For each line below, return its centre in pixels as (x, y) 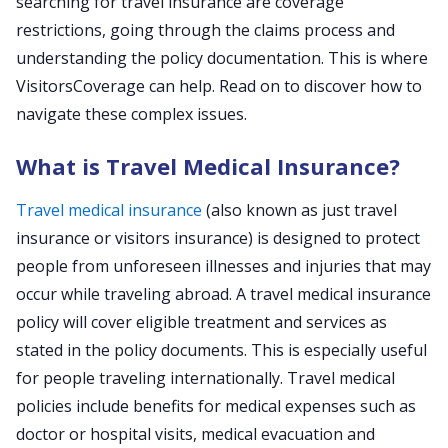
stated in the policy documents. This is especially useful (221, 350)
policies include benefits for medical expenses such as (216, 406)
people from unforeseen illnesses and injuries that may (223, 266)
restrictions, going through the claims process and (205, 30)
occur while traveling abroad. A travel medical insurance (223, 294)
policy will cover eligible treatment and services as (201, 322)
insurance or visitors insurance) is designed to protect (218, 238)
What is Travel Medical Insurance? (208, 166)
